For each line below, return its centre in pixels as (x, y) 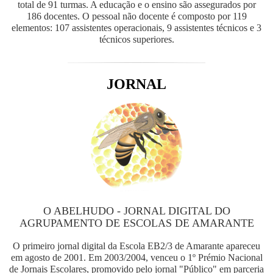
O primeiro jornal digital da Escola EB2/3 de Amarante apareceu (136, 246)
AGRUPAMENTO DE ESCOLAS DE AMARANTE (136, 223)
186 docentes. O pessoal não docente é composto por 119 (136, 16)
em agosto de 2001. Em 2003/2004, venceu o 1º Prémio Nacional (136, 257)
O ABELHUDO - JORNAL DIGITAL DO (136, 211)
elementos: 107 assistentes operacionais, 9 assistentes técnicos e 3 (136, 28)
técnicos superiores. (136, 39)
